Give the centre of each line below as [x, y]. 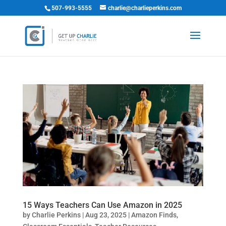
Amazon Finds [154, 215]
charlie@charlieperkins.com [145, 8]
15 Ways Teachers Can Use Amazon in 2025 [102, 205]
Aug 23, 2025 [106, 215]
